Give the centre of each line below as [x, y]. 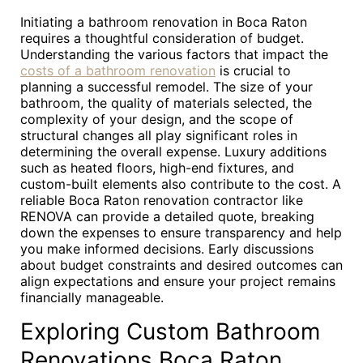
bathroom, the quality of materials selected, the [166, 103]
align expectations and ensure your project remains [178, 281]
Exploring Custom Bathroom [170, 331]
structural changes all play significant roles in [159, 135]
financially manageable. [92, 297]
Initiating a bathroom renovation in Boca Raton [164, 22]
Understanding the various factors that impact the [174, 54]
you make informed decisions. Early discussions [167, 249]
